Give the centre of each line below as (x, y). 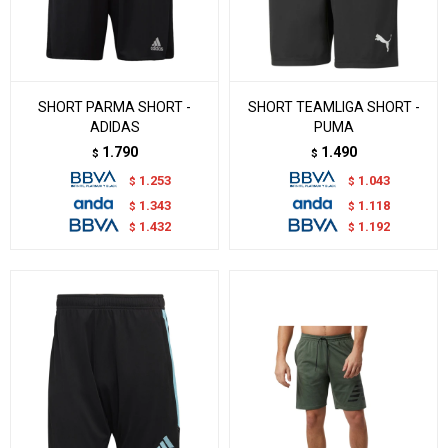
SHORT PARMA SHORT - (114, 106)
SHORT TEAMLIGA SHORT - (333, 106)
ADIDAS (114, 126)
